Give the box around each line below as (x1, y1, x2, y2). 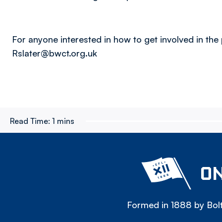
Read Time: (10, 116, 50, 126)
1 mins (52, 116, 74, 126)
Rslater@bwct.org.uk (12, 48, 97, 58)
